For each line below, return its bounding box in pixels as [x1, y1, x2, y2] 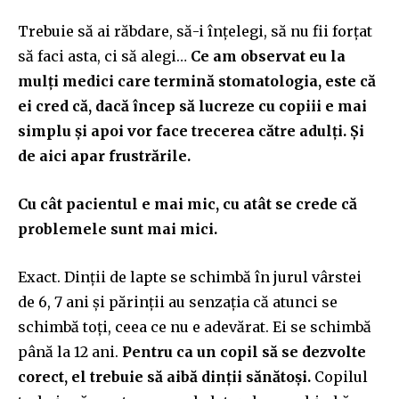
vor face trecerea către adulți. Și [127, 121, 364, 140]
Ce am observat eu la [191, 46, 346, 65]
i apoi [82, 121, 127, 140]
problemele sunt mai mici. [18, 219, 217, 238]
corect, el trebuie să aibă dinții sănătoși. [18, 367, 311, 386]
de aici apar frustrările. [18, 146, 191, 165]
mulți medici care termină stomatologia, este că [18, 71, 376, 90]
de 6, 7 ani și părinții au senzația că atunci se [18, 292, 338, 311]
